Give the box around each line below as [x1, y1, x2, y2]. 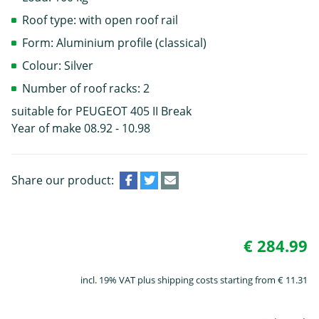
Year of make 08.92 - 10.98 [11, 120, 150, 136]
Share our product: [11, 172, 114, 188]
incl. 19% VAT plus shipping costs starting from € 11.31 [80, 273, 308, 286]
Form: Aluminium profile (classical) [22, 34, 206, 51]
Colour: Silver [22, 57, 93, 73]
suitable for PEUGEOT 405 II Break [11, 103, 192, 119]
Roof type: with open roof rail [22, 11, 178, 28]
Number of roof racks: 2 [22, 80, 150, 96]
